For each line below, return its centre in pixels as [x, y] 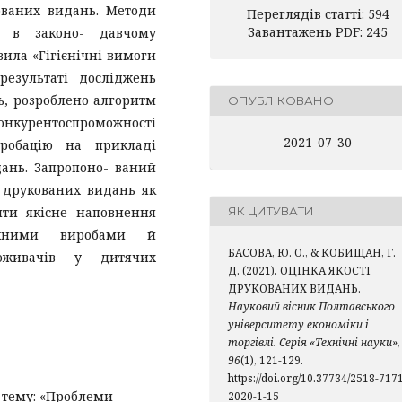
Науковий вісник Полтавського [311, 306]
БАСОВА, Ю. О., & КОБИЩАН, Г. [312, 252]
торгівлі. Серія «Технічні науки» [313, 342]
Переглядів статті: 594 [318, 13]
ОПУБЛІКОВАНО [281, 101]
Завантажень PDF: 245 [318, 31]
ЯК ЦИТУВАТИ [271, 211]
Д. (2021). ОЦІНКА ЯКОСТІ [299, 270]
